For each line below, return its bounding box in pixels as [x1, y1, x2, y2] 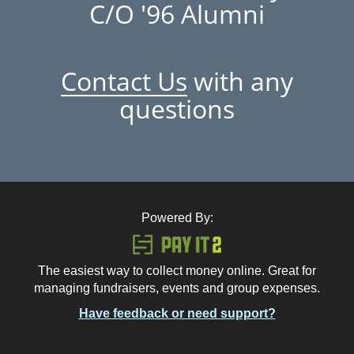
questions [119, 92, 235, 126]
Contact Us [61, 64, 187, 98]
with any [187, 64, 293, 98]
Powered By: [141, 211, 213, 224]
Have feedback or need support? [78, 307, 276, 320]
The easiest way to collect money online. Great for [38, 264, 316, 277]
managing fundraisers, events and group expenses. [34, 281, 320, 295]
